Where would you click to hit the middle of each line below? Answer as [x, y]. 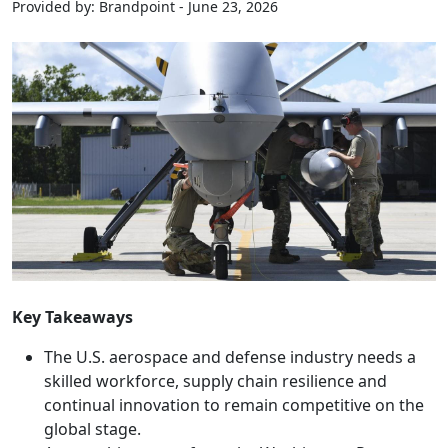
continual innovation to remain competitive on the [234, 404]
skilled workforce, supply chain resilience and [215, 380]
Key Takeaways [72, 316]
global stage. [92, 428]
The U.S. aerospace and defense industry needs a [230, 356]
